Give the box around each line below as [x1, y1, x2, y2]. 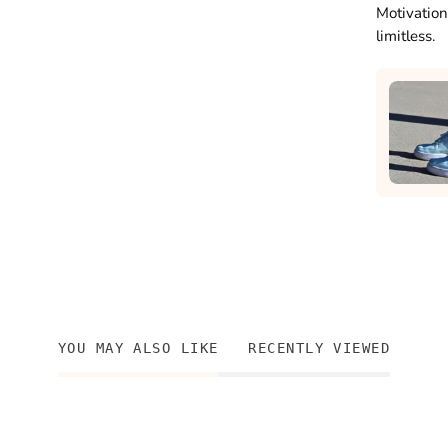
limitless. [376, 25, 436, 46]
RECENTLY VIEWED [248, 340, 391, 357]
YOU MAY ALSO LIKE [57, 340, 219, 357]
